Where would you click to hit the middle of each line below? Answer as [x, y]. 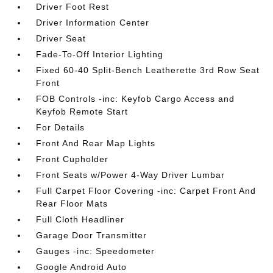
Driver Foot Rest [73, 7]
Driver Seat [61, 38]
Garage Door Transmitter [92, 235]
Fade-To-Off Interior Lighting [100, 54]
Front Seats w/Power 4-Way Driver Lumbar [131, 175]
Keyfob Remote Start [82, 112]
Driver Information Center [93, 23]
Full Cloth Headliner [80, 219]
